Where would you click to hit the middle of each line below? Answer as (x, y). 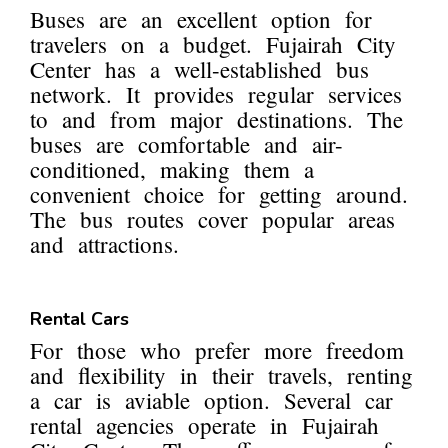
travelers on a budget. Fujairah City (213, 44)
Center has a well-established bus (199, 69)
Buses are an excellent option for (201, 19)
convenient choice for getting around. (219, 194)
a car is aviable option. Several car (211, 400)
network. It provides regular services (216, 94)
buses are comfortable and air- (186, 144)
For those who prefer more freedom (217, 350)
